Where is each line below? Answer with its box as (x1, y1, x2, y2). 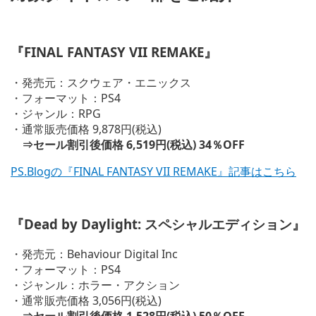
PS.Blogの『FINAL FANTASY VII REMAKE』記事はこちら (11, 163, 296, 179)
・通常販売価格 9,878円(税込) (11, 121, 162, 137)
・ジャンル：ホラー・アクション (11, 277, 180, 293)
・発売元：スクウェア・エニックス (11, 74, 191, 90)
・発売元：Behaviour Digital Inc (11, 246, 178, 262)
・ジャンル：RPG (11, 105, 101, 121)
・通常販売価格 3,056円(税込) (11, 293, 162, 309)
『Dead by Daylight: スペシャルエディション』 (11, 214, 305, 233)
